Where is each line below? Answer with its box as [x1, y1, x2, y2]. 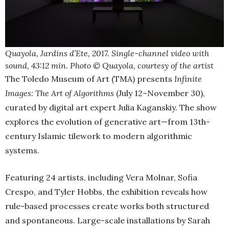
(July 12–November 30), [114, 88, 205, 99]
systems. [5, 145, 39, 156]
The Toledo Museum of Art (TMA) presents [5, 74, 174, 84]
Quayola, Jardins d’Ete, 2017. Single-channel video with [5, 48, 209, 59]
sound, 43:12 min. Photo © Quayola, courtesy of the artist [5, 60, 214, 71]
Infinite [174, 74, 202, 84]
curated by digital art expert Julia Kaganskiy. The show [5, 102, 217, 113]
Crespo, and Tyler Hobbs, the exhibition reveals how [5, 187, 208, 197]
